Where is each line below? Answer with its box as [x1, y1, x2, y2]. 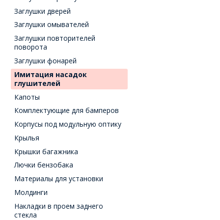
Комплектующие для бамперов [14, 106, 119, 115]
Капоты [14, 92, 40, 102]
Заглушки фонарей [14, 55, 77, 65]
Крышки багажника [14, 146, 79, 156]
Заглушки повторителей [14, 33, 96, 43]
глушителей [14, 78, 61, 88]
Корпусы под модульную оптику [14, 119, 122, 129]
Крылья [14, 133, 40, 142]
